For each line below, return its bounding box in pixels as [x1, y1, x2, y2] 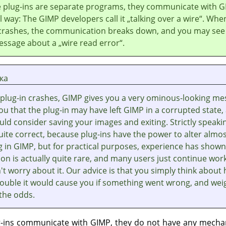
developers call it [59, 13, 127, 25]
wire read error [62, 37, 120, 49]
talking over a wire [130, 13, 199, 25]
